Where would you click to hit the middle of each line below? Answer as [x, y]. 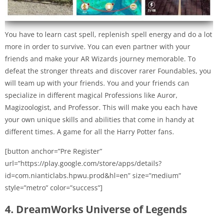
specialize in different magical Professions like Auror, [91, 95]
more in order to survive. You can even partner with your [98, 47]
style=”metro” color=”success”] [54, 188]
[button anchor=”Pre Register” [54, 151]
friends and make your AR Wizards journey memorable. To [100, 59]
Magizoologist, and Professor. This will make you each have [101, 108]
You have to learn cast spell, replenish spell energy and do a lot [109, 35]
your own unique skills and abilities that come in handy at [100, 120]
